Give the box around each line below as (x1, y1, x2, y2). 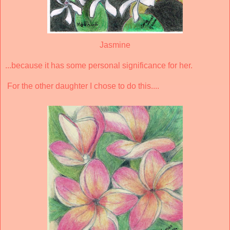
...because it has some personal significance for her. (5, 61, 193, 70)
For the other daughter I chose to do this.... (5, 81, 159, 90)
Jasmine (100, 40, 130, 49)
